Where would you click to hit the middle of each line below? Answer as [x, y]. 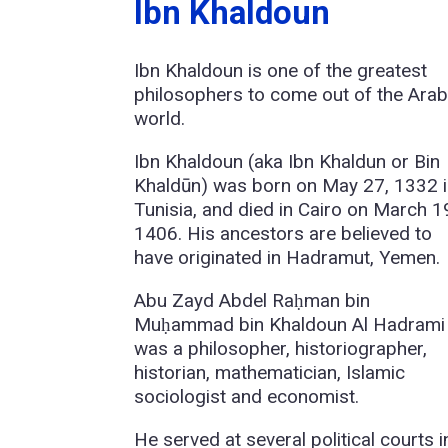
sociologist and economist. [247, 397]
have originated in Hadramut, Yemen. [287, 258]
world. [160, 119]
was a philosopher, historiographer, [281, 349]
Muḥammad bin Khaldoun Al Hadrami [290, 325]
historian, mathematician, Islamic [270, 373]
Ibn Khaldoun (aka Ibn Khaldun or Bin [287, 162]
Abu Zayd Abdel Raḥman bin [252, 301]
